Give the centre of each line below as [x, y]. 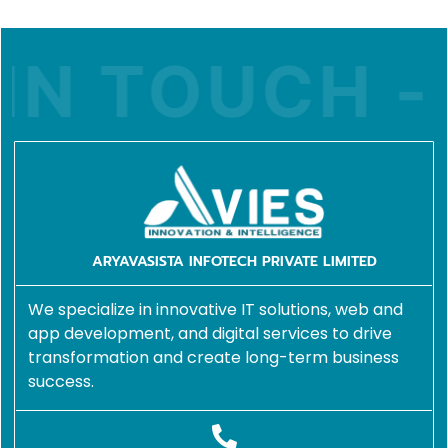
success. [61, 381]
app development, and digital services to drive [210, 333]
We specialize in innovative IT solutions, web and [215, 309]
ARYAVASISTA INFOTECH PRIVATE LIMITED [234, 261]
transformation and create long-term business [213, 357]
